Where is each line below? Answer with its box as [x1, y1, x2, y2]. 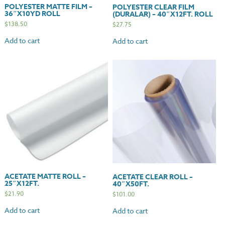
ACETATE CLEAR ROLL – [113, 172, 193, 183]
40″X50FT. [113, 179, 149, 190]
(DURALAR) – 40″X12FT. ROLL [113, 9, 213, 20]
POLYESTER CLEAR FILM [113, 2, 194, 13]
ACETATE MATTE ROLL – [4, 171, 86, 182]
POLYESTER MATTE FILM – [4, 1, 92, 12]
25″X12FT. [4, 178, 39, 189]
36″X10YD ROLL [4, 8, 60, 19]
